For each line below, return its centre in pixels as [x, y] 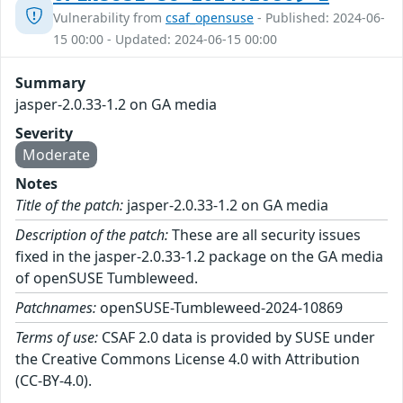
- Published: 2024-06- [319, 17]
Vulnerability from [109, 17]
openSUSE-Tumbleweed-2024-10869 [219, 307]
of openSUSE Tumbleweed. [107, 278]
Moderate [56, 154]
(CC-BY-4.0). [54, 380]
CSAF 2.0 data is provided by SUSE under [237, 337]
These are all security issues [264, 234]
